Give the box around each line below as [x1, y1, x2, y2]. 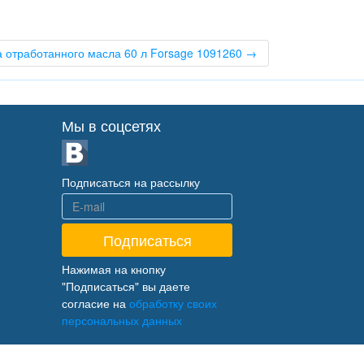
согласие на [62, 295, 129, 312]
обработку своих [129, 295, 217, 312]
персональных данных [62, 312, 182, 329]
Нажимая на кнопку [62, 261, 166, 278]
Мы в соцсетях [62, 115, 161, 136]
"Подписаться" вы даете [62, 278, 190, 295]
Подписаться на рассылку [62, 174, 200, 191]
